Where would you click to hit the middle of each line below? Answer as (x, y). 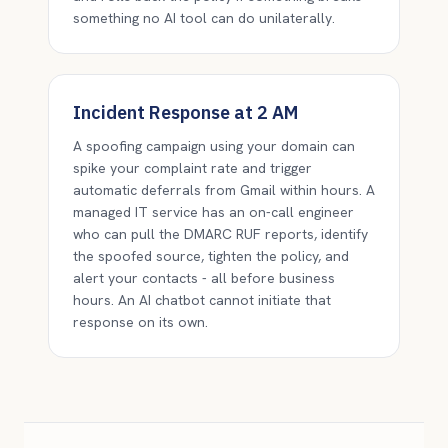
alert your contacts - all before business (204, 278)
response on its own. (140, 322)
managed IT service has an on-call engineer (213, 212)
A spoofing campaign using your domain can (214, 146)
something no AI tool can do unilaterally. (204, 18)
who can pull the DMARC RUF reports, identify (220, 234)
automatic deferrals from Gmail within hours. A (224, 190)
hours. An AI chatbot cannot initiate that (202, 300)
